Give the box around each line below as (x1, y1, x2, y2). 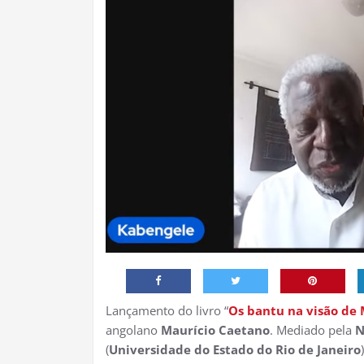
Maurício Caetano (161, 321, 270, 338)
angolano (106, 321, 161, 338)
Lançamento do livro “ (106, 301, 228, 318)
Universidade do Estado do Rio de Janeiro (109, 340, 361, 357)
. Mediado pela (270, 321, 355, 338)
